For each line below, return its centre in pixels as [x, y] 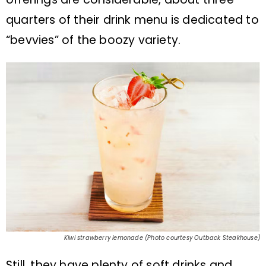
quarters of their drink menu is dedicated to [132, 20]
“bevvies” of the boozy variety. [94, 40]
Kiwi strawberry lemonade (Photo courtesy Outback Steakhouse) [162, 237]
